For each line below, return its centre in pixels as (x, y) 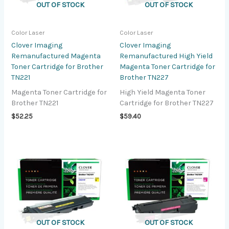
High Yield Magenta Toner (163, 92)
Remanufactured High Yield (166, 56)
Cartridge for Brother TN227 (167, 103)
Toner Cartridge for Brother (58, 67)
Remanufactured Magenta (56, 56)
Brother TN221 (35, 103)
